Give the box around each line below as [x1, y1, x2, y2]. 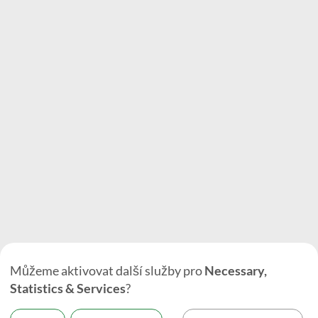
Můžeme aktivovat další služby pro [10, 263, 204, 278]
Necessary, [204, 263, 267, 278]
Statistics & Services [10, 280, 126, 296]
